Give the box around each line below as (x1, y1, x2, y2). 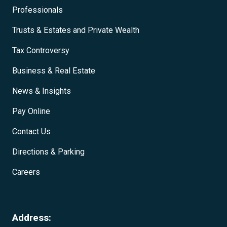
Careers (12, 167, 40, 177)
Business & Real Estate (12, 66, 95, 75)
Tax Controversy (12, 46, 69, 55)
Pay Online (12, 106, 50, 116)
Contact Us (12, 127, 51, 136)
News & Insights (12, 86, 71, 96)
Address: (12, 212, 51, 223)
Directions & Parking (12, 147, 85, 157)
